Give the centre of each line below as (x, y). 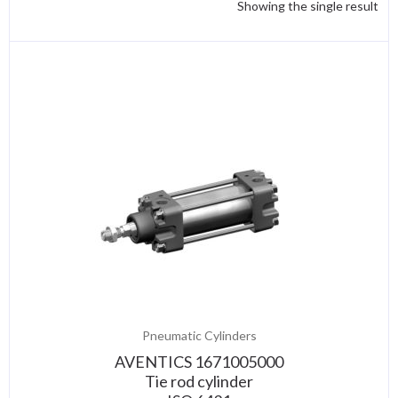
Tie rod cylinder (199, 381)
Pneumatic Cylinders (199, 335)
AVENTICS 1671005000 (199, 362)
